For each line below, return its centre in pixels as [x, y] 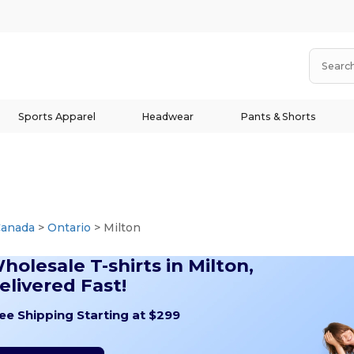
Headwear [168, 116]
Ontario [70, 228]
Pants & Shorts [279, 116]
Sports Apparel [56, 116]
